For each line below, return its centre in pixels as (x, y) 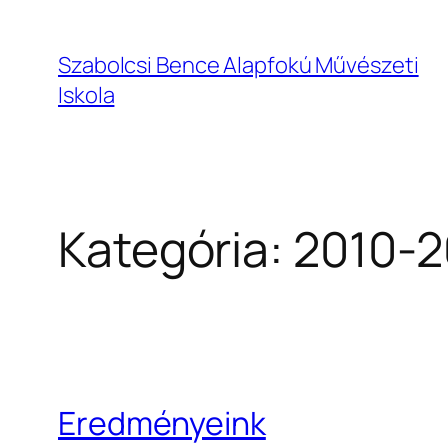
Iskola (86, 95)
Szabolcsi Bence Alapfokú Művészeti (238, 65)
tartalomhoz (68, 82)
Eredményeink (162, 422)
